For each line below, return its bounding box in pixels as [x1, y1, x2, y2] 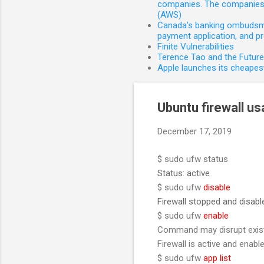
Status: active [157, 167, 210, 179]
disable [203, 181, 230, 193]
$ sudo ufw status [157, 153, 228, 164]
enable [203, 210, 229, 221]
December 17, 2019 [157, 126, 232, 137]
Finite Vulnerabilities [157, 41, 234, 52]
